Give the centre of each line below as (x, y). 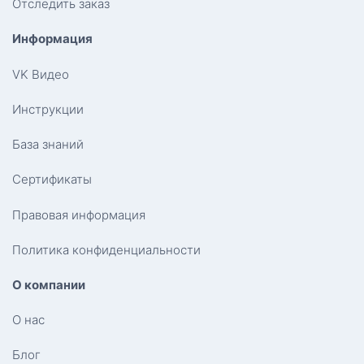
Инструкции (48, 109)
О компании (49, 284)
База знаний (48, 145)
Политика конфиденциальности (106, 249)
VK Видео (41, 74)
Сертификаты (52, 180)
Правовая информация (79, 214)
